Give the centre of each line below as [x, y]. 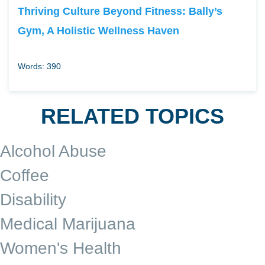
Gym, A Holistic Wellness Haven [98, 31]
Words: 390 [39, 67]
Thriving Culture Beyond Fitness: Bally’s [120, 11]
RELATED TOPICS [132, 117]
